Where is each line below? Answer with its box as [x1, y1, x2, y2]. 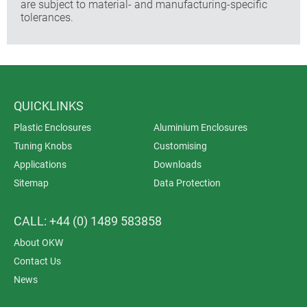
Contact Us [14, 255, 61, 267]
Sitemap [14, 177, 49, 188]
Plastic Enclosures [14, 121, 91, 133]
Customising [153, 140, 207, 151]
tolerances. [21, 10, 73, 24]
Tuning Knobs [14, 140, 72, 151]
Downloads [153, 158, 201, 170]
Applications [14, 158, 66, 170]
